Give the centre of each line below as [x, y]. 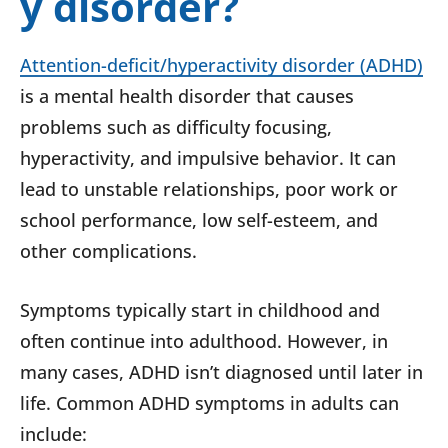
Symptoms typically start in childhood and [200, 310]
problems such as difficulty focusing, [176, 127]
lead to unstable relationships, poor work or [209, 189]
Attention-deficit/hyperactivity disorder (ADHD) [221, 65]
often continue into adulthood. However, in [204, 341]
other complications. [111, 251]
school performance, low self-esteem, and [199, 220]
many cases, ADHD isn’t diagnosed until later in [221, 372]
